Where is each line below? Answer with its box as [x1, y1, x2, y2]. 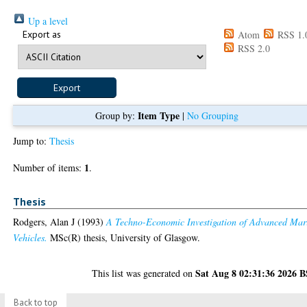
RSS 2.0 [235, 41, 271, 55]
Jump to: [13, 134, 50, 147]
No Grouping [186, 108, 238, 122]
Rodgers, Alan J [13, 215, 75, 229]
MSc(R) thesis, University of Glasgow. [47, 231, 201, 245]
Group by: [95, 108, 138, 122]
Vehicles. [13, 231, 48, 245]
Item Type [137, 108, 180, 123]
